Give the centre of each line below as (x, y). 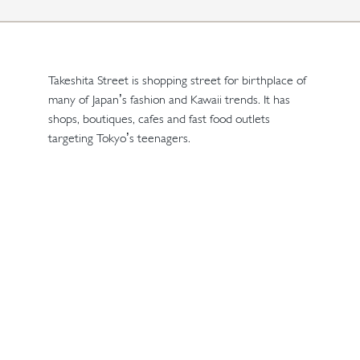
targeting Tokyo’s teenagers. (119, 138)
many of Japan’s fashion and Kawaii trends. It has (169, 99)
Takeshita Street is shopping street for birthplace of (177, 80)
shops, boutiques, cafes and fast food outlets (159, 119)
